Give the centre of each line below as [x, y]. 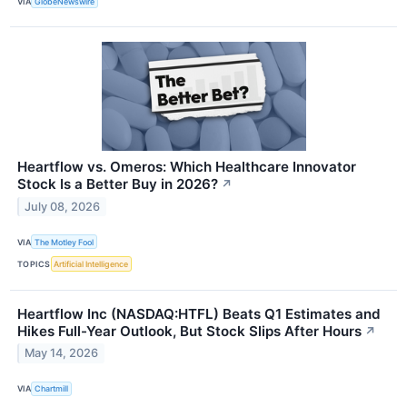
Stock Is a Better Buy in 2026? [118, 184]
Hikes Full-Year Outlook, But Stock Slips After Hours [189, 331]
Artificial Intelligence [91, 263]
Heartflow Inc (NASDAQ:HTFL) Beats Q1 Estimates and [199, 313]
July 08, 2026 [63, 207]
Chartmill [52, 389]
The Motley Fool [65, 242]
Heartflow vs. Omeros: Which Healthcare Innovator [187, 167]
